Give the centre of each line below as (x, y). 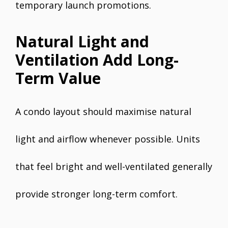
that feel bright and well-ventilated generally (114, 167)
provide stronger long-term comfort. (96, 194)
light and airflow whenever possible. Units (108, 139)
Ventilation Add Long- (97, 60)
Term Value (58, 78)
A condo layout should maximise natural (103, 112)
